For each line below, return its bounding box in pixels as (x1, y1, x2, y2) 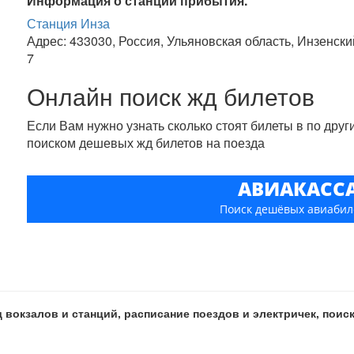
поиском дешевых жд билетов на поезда (27, 134, 265, 152)
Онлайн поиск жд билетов (27, 79, 315, 113)
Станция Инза (27, 14, 111, 32)
